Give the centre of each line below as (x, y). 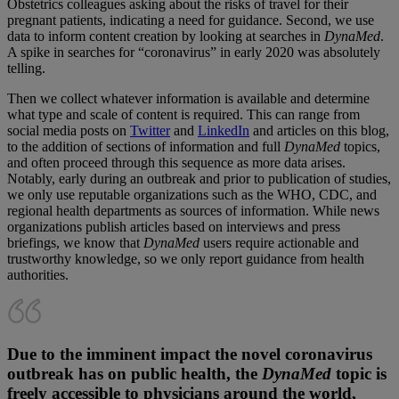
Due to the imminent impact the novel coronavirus (190, 354)
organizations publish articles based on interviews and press (174, 227)
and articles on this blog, (319, 131)
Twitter (150, 131)
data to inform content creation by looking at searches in (166, 37)
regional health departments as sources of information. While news (193, 211)
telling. (26, 69)
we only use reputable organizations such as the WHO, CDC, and (192, 195)
